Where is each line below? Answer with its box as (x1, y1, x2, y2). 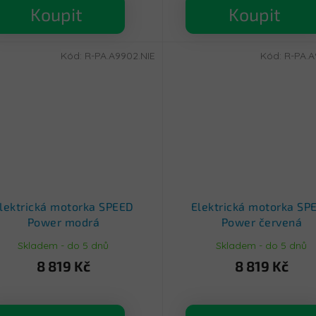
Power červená (221, 215, 303, 229)
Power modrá (27, 215, 100, 229)
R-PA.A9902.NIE (84, 49, 155, 62)
